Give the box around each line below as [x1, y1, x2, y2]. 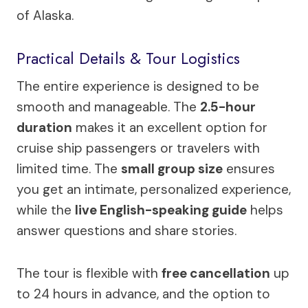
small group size [121, 159, 223, 177]
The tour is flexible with [16, 264, 162, 282]
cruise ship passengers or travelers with [16, 139, 260, 157]
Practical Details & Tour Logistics [16, 47, 240, 70]
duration [16, 118, 72, 136]
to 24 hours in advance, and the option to [16, 285, 270, 302]
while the [16, 201, 75, 219]
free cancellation [162, 264, 270, 282]
